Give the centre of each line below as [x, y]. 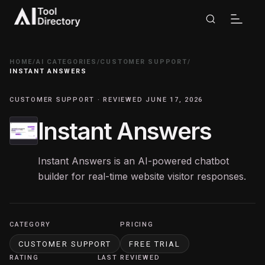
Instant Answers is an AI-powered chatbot [133, 161]
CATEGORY [30, 224]
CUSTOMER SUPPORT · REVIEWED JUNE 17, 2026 [106, 100]
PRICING [137, 224]
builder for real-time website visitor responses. [142, 176]
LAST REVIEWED [129, 258]
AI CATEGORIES [66, 62]
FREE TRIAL [155, 244]
